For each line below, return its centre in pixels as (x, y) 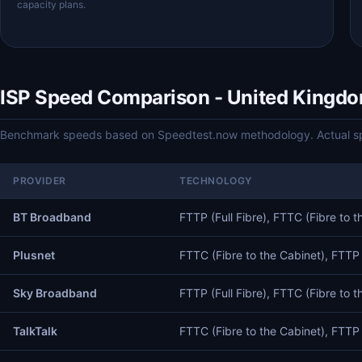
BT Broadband (52, 217)
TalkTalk (35, 331)
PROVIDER (40, 181)
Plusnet (34, 255)
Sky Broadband (55, 293)
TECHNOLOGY (216, 181)
